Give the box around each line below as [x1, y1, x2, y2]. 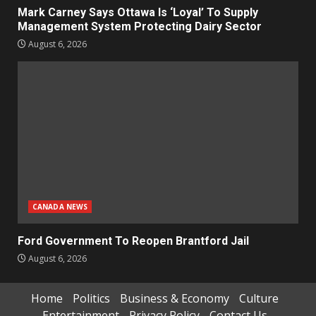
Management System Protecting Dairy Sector [18, 19, 262, 33]
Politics [72, 290, 110, 306]
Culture [238, 290, 279, 306]
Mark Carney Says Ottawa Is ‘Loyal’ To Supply [18, 5, 258, 19]
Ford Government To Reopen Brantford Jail [18, 233, 249, 248]
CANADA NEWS [32, 201, 88, 212]
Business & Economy [119, 290, 229, 306]
